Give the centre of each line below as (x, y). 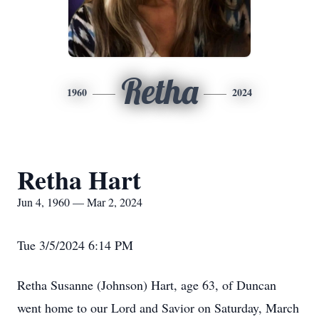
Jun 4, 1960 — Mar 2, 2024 (80, 202)
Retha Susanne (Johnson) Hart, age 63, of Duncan (147, 285)
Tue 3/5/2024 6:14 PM (75, 245)
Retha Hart (79, 179)
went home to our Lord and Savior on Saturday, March (158, 308)
